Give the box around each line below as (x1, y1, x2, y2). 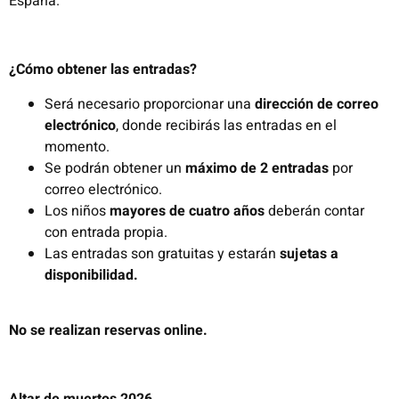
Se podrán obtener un (45, 157, 185, 179)
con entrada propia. (45, 221, 167, 243)
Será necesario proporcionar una (45, 93, 255, 115)
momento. (45, 135, 110, 158)
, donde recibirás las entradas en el (116, 114, 337, 136)
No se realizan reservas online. (9, 319, 211, 341)
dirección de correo (255, 93, 379, 115)
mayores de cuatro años (106, 199, 265, 222)
